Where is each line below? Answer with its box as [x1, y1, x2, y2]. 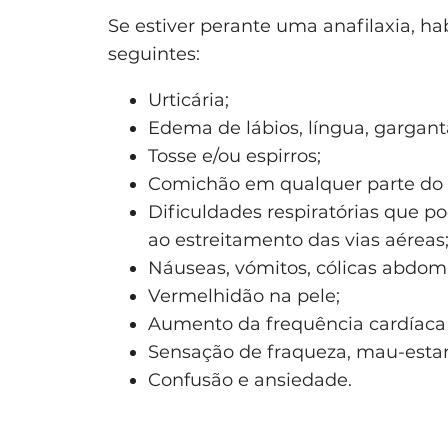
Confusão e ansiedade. [148, 368, 352, 391]
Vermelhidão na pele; [148, 284, 340, 307]
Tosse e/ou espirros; [148, 144, 321, 167]
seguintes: [108, 42, 200, 65]
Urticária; [148, 88, 229, 111]
